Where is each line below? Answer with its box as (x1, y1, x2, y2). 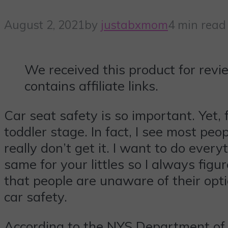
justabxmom (101, 17, 168, 32)
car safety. (4, 188, 67, 205)
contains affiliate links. (24, 77, 158, 94)
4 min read (168, 17, 226, 32)
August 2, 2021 (4, 17, 84, 32)
